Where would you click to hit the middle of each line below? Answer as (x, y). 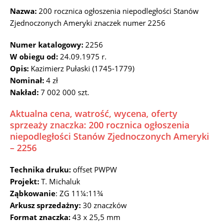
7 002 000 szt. (65, 92)
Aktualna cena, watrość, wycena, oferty (94, 113)
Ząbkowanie (33, 193)
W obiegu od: (35, 56)
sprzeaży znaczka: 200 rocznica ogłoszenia (100, 125)
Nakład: (25, 92)
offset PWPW (95, 169)
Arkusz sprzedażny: (46, 205)
